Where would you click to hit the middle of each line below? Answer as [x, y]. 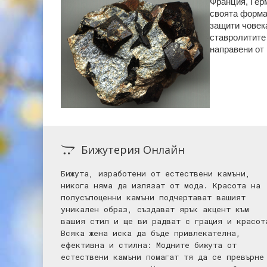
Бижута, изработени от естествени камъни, [156, 173]
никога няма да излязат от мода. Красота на [161, 185]
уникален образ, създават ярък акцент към [155, 209]
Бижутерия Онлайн [133, 150]
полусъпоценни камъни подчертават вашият [153, 197]
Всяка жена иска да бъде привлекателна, [151, 233]
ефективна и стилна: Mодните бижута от [149, 245]
